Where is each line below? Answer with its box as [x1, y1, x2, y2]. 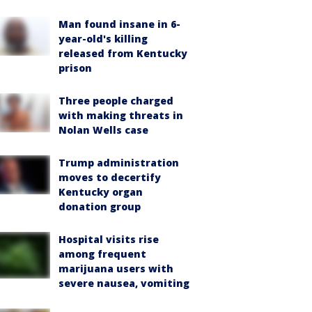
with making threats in [58, 109, 183, 122]
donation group [58, 200, 141, 213]
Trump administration [58, 156, 179, 169]
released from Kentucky [58, 47, 187, 60]
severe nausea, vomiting [58, 276, 189, 290]
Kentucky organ [58, 185, 143, 198]
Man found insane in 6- [58, 17, 180, 31]
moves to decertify [58, 171, 161, 184]
